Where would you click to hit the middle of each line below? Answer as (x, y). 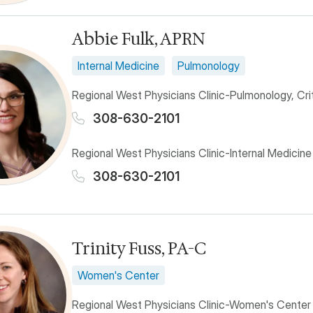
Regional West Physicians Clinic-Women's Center (191, 304)
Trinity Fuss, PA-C (139, 248)
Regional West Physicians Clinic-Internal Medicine (192, 153)
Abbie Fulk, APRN (139, 38)
